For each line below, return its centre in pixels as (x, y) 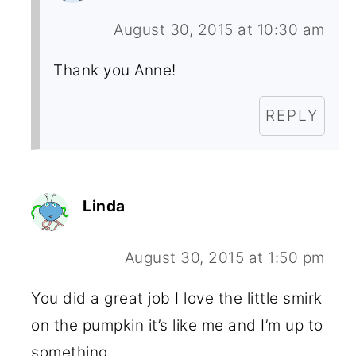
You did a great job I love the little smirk (177, 298)
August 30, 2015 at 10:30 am (219, 29)
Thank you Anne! (115, 70)
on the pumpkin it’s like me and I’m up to (177, 325)
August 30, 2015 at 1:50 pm (224, 257)
